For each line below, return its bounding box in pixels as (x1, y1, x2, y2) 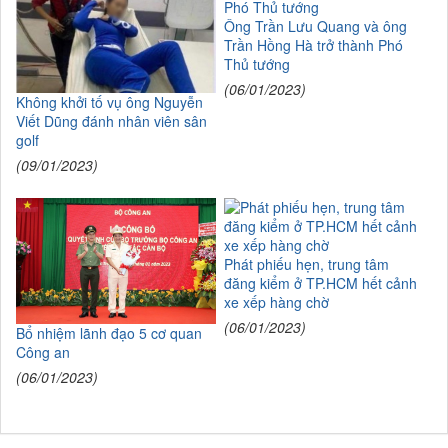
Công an (16, 341, 70, 362)
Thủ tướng (223, 53, 290, 74)
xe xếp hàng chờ (223, 292, 329, 313)
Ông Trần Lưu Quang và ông (223, 15, 407, 36)
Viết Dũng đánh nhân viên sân (16, 110, 207, 131)
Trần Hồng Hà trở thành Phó (223, 34, 403, 55)
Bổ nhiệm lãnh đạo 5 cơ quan (16, 322, 202, 343)
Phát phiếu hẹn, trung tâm (223, 254, 389, 275)
